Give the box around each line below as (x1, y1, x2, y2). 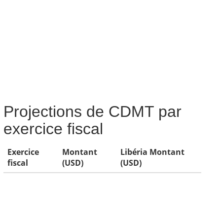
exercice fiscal (3, 120, 103, 138)
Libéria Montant (120, 147, 184, 157)
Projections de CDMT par (3, 103, 182, 120)
